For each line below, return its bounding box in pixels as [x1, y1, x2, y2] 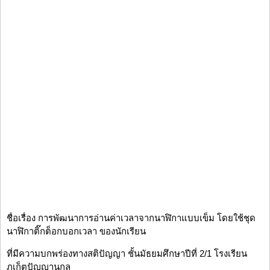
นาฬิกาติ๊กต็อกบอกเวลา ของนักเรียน [7, 226, 146, 237]
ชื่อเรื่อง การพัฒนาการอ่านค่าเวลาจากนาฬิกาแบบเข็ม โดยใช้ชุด [7, 213, 256, 224]
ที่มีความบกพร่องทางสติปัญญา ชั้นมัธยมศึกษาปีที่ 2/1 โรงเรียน [7, 248, 247, 259]
